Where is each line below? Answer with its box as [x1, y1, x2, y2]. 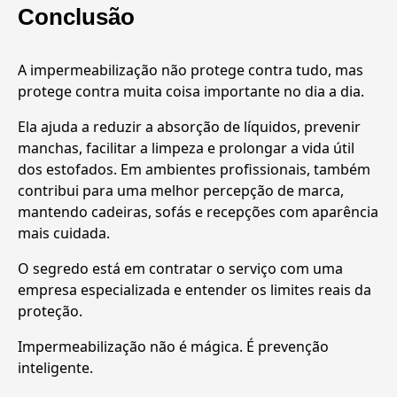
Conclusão [18, 4, 135, 30]
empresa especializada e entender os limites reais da [18, 280, 371, 300]
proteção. [18, 301, 82, 322]
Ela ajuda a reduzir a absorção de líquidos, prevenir [18, 117, 361, 137]
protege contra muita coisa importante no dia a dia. [18, 82, 364, 102]
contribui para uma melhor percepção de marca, [18, 181, 344, 201]
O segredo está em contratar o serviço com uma [18, 259, 343, 279]
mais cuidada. [18, 223, 110, 244]
